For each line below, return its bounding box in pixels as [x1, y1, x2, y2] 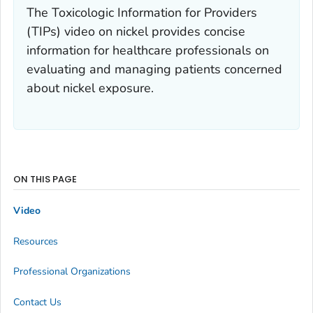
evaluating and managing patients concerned [27, 60, 282, 78]
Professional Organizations [13, 265, 131, 279]
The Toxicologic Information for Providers [27, 3, 257, 21]
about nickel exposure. [27, 79, 154, 96]
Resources [13, 234, 58, 248]
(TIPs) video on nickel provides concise [27, 22, 245, 40]
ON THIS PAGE [13, 172, 77, 186]
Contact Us [13, 295, 61, 309]
